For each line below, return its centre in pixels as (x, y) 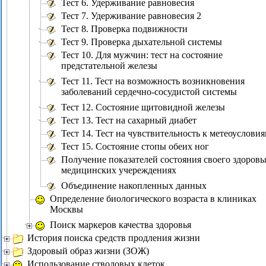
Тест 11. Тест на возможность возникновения (153, 81)
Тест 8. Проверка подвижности (124, 29)
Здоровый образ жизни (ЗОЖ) (88, 251)
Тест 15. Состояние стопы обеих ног (135, 146)
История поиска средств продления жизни (114, 238)
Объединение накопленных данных (134, 186)
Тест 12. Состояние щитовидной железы (143, 107)
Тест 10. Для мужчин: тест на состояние (142, 55)
